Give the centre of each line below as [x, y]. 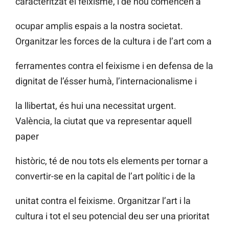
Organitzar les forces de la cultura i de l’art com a [113, 41]
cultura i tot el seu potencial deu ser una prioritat [112, 216]
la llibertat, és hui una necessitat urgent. [96, 106]
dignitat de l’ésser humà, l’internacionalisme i [106, 81]
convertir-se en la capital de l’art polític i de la [105, 176]
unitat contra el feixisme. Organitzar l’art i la [103, 201]
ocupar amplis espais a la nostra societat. [99, 26]
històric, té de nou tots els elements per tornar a [112, 161]
